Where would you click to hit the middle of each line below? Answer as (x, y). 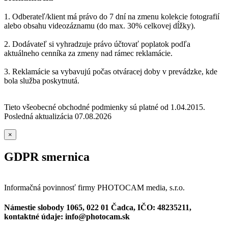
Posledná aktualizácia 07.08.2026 (58, 117)
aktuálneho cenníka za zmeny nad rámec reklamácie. (88, 53)
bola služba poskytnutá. (42, 81)
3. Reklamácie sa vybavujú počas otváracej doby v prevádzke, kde (111, 72)
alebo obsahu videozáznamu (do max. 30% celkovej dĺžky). (100, 26)
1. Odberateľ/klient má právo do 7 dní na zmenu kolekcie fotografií (112, 17)
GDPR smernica (47, 157)
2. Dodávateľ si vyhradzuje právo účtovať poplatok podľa (97, 44)
